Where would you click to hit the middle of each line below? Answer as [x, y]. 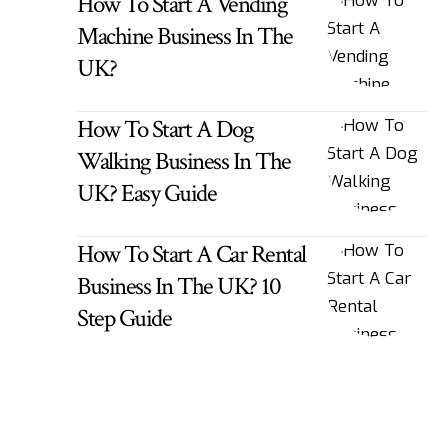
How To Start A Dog [165, 129]
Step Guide [124, 318]
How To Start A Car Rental [191, 254]
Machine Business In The [185, 36]
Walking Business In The [184, 161]
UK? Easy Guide [147, 193]
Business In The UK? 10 [179, 286]
